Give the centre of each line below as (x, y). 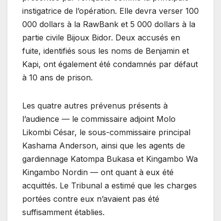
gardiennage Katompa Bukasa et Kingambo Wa (110, 159)
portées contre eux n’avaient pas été (91, 199)
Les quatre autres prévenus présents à (95, 105)
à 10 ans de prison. (57, 77)
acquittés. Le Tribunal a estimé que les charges (110, 185)
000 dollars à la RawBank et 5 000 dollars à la (109, 24)
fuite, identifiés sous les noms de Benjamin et (106, 51)
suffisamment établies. (63, 212)
